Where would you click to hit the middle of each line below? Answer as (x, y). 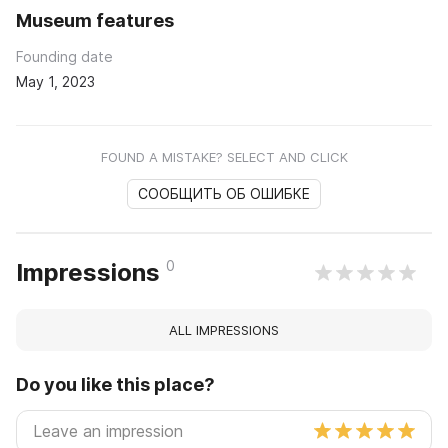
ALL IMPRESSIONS (224, 330)
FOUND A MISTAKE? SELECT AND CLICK (224, 157)
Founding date (64, 56)
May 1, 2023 (55, 81)
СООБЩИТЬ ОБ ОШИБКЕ (224, 193)
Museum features (95, 20)
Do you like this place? (115, 384)
